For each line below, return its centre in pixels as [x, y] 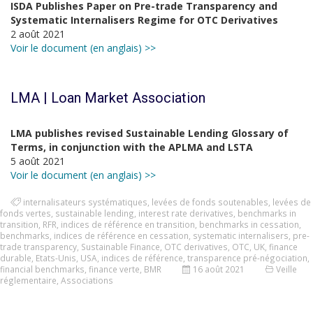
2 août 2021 [38, 34]
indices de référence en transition [128, 224]
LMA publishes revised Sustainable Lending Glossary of [150, 133]
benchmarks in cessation [249, 224]
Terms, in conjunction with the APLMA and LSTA [132, 147]
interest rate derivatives [186, 213]
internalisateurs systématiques [85, 202]
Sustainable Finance [121, 247]
